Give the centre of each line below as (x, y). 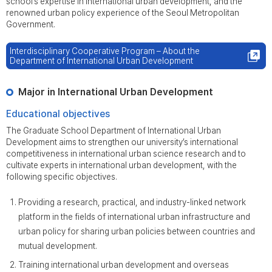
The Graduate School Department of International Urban (114, 131)
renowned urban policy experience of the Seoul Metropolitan (123, 13)
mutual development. (58, 246)
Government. (31, 24)
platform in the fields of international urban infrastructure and (134, 217)
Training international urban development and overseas (124, 265)
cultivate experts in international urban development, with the (121, 165)
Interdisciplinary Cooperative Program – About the (105, 51)
